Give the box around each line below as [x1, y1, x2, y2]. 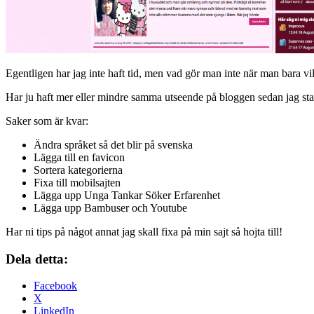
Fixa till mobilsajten [34, 176, 121, 189]
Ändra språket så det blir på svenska [34, 138, 193, 151]
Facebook [34, 280, 77, 292]
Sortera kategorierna [34, 163, 123, 176]
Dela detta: [6, 251, 68, 266]
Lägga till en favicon [34, 151, 125, 163]
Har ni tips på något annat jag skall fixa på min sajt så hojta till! [6, 225, 282, 238]
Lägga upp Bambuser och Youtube [34, 201, 187, 214]
